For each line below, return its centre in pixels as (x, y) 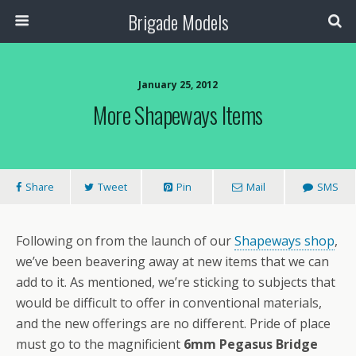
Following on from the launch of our (125, 241)
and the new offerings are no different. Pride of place (173, 323)
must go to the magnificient (100, 344)
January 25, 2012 (178, 85)
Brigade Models (178, 21)
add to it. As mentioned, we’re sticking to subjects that (176, 282)
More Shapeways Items (178, 114)
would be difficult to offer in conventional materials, (169, 303)
